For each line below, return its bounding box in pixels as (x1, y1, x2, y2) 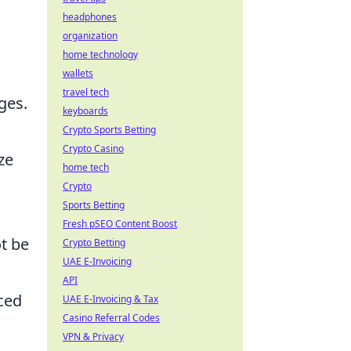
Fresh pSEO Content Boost (63, 217, 177, 230)
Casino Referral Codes (63, 311, 160, 324)
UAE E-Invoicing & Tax (63, 292, 158, 306)
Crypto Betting (63, 236, 125, 249)
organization (63, 29, 118, 42)
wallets (63, 67, 93, 80)
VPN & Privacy (63, 330, 124, 343)
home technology (63, 48, 138, 61)
